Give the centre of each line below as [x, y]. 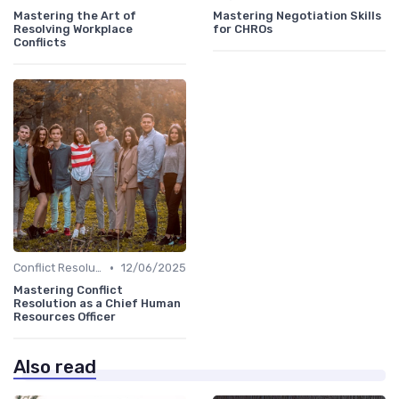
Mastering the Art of [75, 16]
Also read [55, 367]
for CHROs [243, 29]
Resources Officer [65, 317]
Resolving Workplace [73, 29]
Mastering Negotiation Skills [297, 16]
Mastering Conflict [68, 290]
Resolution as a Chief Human [97, 304]
